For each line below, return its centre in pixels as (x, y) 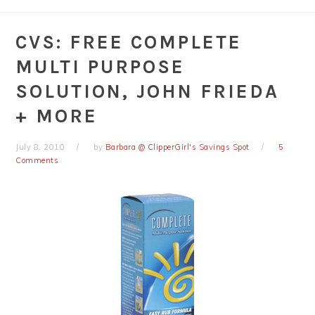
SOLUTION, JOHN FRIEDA (148, 91)
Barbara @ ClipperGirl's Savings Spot (177, 147)
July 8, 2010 (40, 147)
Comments (37, 160)
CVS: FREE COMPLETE (129, 42)
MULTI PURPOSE (101, 67)
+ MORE (57, 116)
